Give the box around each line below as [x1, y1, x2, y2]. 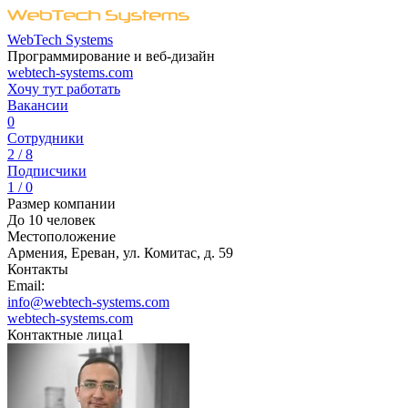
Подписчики [7, 163, 87, 178]
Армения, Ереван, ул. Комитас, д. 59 [7, 245, 233, 260]
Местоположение [7, 229, 116, 244]
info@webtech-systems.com [7, 294, 169, 310]
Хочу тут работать [7, 81, 120, 97]
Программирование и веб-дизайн [7, 48, 215, 64]
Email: [7, 278, 45, 293]
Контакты [7, 261, 68, 277]
